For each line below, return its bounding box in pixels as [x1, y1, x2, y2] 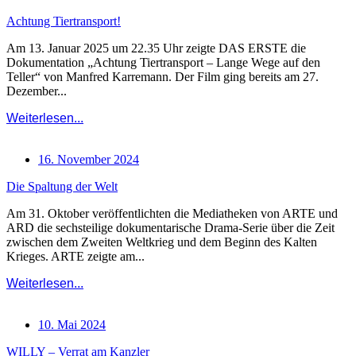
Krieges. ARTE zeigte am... [6, 250, 145, 264]
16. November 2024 [38, 153, 139, 167]
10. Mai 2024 [38, 318, 106, 332]
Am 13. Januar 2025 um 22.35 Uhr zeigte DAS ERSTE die [6, 41, 306, 56]
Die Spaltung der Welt [6, 180, 118, 194]
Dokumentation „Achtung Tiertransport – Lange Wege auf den [6, 56, 320, 70]
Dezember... [6, 84, 67, 99]
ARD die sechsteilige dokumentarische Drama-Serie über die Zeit [6, 221, 335, 235]
